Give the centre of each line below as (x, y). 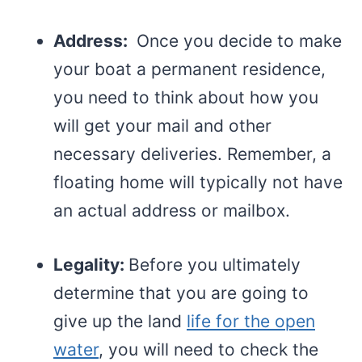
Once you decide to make (237, 40)
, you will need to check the (208, 349)
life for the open (251, 321)
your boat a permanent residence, (189, 69)
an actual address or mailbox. (174, 210)
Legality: (91, 264)
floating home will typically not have (198, 182)
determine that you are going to (181, 293)
